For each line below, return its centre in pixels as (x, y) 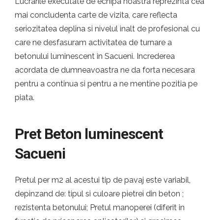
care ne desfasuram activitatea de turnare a (93, 42)
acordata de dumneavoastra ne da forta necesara (105, 70)
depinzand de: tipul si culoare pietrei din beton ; (99, 194)
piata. (25, 97)
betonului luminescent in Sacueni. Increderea (95, 56)
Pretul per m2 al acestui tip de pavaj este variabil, (103, 180)
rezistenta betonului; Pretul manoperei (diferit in (100, 207)
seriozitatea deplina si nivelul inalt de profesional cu (107, 29)
